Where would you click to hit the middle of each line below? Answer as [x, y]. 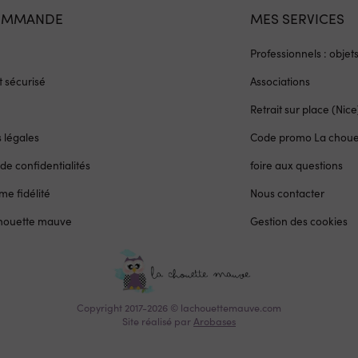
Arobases [215, 320]
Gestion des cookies [299, 221]
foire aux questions [297, 165]
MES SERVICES [298, 18]
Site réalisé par [158, 320]
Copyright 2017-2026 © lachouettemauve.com [179, 307]
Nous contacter [288, 193]
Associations [280, 82]
